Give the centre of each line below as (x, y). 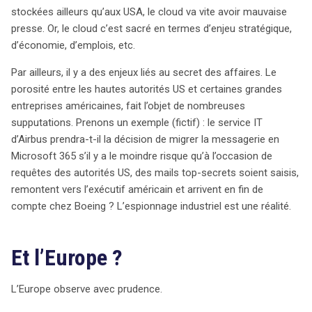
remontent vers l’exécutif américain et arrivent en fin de (137, 190)
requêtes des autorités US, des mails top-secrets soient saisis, (155, 173)
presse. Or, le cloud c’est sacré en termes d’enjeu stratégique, (151, 29)
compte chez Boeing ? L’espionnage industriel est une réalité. (151, 206)
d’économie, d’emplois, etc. (73, 46)
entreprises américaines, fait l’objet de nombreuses (128, 106)
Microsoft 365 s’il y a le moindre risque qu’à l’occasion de (142, 156)
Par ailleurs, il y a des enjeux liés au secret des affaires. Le (144, 73)
